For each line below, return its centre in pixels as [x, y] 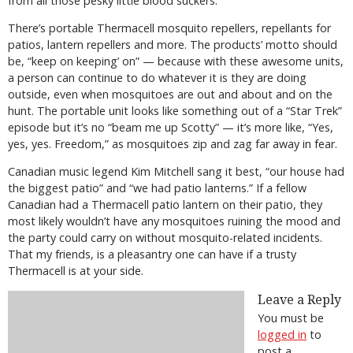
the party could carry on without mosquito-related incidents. [165, 238]
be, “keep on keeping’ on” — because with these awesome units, [176, 61]
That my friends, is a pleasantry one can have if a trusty [152, 255]
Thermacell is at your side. [76, 271]
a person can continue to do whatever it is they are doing [157, 78]
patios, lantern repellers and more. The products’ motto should [173, 45]
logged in [282, 334]
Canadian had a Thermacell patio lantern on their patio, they [165, 205]
